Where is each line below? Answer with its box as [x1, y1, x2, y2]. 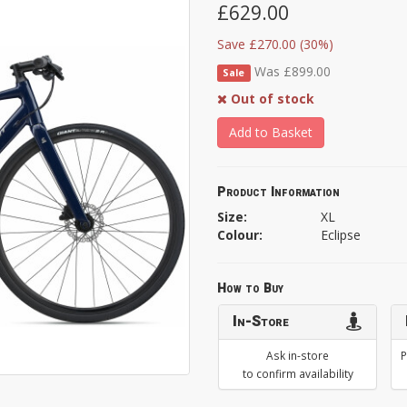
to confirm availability [242, 365, 353, 381]
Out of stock [231, 89, 314, 107]
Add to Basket [229, 123, 313, 141]
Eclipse [320, 225, 361, 243]
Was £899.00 [253, 62, 331, 80]
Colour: [217, 225, 263, 243]
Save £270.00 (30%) [217, 35, 333, 53]
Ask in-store [266, 347, 329, 362]
